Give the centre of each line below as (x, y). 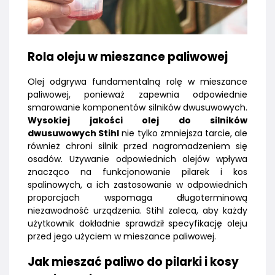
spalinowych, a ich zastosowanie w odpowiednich (137, 184)
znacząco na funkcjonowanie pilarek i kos (137, 172)
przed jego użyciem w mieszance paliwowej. (122, 236)
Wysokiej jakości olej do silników (137, 120)
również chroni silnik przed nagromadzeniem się (137, 146)
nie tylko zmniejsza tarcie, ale (184, 133)
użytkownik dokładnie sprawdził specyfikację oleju (137, 223)
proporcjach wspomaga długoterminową (137, 197)
